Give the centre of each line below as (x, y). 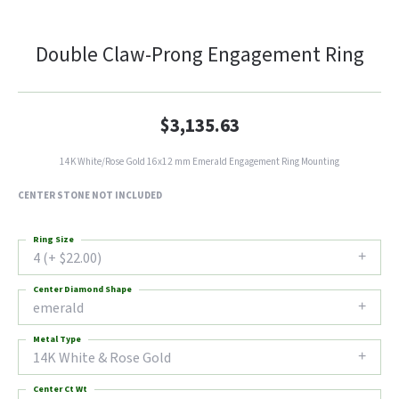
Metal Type (57, 339)
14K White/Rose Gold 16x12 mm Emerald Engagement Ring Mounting (199, 162)
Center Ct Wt (60, 389)
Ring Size (53, 240)
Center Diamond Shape (82, 289)
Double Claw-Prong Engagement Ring (199, 55)
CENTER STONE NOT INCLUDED (90, 195)
